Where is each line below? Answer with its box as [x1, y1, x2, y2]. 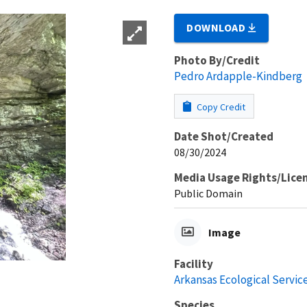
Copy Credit [195, 100, 245, 113]
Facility [174, 256, 213, 271]
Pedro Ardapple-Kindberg [174, 68, 302, 84]
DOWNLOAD [186, 20, 249, 34]
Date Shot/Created [174, 128, 273, 144]
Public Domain [174, 186, 243, 200]
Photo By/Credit [174, 52, 260, 68]
